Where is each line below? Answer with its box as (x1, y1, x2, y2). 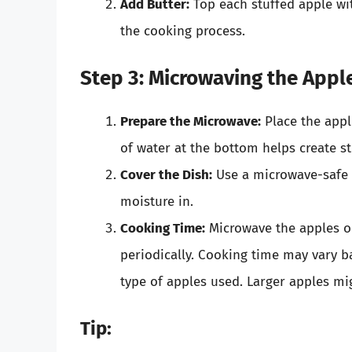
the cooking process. (120, 22, 245, 39)
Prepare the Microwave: (120, 113, 261, 130)
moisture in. (120, 193, 193, 211)
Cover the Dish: (120, 167, 212, 184)
